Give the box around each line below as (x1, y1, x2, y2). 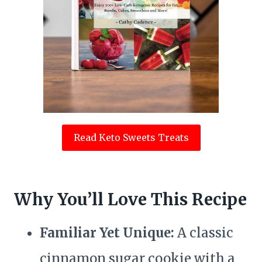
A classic (174, 225, 233, 242)
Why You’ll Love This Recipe (14, 189, 247, 211)
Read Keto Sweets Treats (73, 132, 189, 144)
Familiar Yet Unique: (40, 225, 174, 242)
